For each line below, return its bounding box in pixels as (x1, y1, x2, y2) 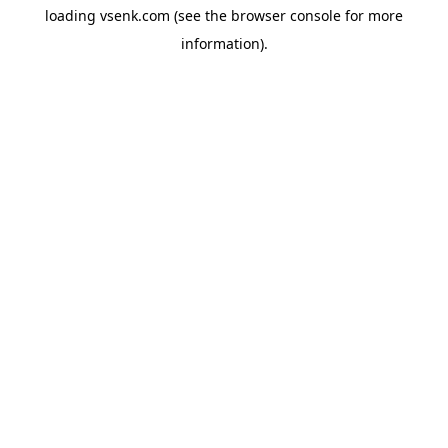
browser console (231, 6, 341, 25)
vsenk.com (100, 6, 170, 25)
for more (341, 6, 403, 25)
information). (180, 34, 268, 53)
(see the (170, 6, 227, 25)
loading (45, 6, 100, 25)
